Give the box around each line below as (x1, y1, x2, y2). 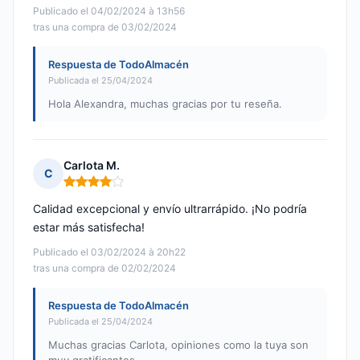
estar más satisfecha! (33, 220, 145, 235)
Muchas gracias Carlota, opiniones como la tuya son (48, 338, 309, 352)
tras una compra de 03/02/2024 (33, 21, 177, 34)
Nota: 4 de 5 (63, 180, 132, 196)
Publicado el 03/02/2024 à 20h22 (33, 246, 186, 259)
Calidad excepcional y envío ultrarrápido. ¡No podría (33, 202, 307, 216)
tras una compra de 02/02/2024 (33, 262, 176, 275)
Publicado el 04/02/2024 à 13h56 (33, 5, 185, 18)
